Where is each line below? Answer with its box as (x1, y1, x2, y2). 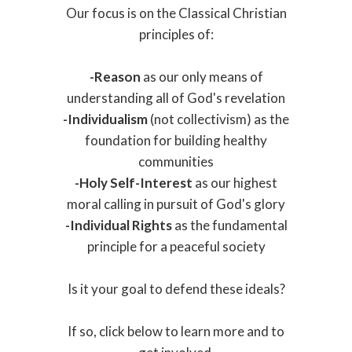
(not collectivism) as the (148, 110, 289, 127)
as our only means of (140, 68, 263, 85)
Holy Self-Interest (79, 174, 192, 191)
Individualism (68, 110, 148, 127)
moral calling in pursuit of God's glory (67, 195, 285, 212)
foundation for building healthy (85, 131, 267, 148)
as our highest (192, 174, 277, 191)
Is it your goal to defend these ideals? (67, 280, 285, 297)
